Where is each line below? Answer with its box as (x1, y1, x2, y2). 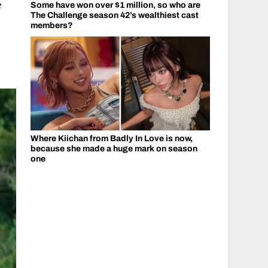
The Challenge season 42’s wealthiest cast (30, 10, 199, 20)
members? (30, 20, 73, 30)
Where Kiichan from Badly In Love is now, (30, 134, 193, 143)
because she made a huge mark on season (30, 144, 197, 153)
